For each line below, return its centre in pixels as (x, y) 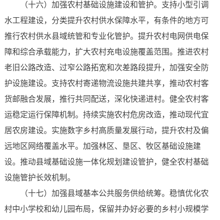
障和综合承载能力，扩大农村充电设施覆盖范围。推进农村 (106, 52)
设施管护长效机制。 (40, 178)
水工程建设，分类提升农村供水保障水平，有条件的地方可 (106, 21)
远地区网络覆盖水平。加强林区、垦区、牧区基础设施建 (102, 146)
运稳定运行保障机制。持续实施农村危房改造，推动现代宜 (106, 115)
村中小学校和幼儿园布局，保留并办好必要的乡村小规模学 (106, 209)
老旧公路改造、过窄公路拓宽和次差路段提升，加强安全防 (106, 68)
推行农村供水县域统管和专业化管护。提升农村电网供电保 (106, 36)
